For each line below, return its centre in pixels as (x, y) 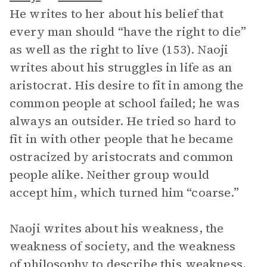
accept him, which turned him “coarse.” (126, 193)
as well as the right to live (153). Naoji (119, 49)
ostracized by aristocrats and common (122, 157)
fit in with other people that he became (121, 139)
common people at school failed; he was (125, 103)
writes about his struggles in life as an (121, 67)
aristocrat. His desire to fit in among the (127, 85)
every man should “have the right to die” (128, 32)
